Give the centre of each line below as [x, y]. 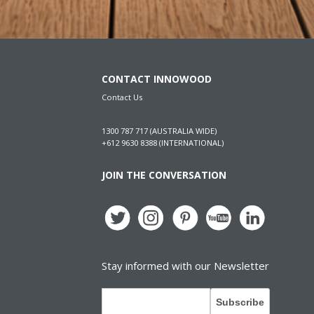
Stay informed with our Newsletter [185, 265]
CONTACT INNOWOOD [156, 78]
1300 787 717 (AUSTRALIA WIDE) [159, 130]
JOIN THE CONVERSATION [164, 175]
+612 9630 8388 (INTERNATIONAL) [162, 142]
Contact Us [122, 97]
